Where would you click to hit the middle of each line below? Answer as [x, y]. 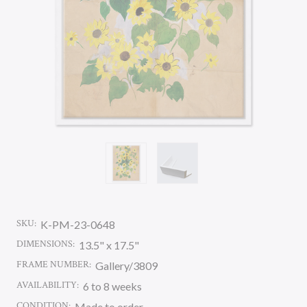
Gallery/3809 [126, 266]
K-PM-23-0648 [78, 224]
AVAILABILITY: [48, 285]
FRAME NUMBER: [54, 265]
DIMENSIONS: [46, 244]
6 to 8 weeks [112, 286]
